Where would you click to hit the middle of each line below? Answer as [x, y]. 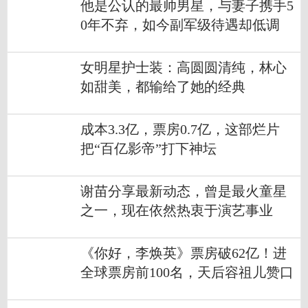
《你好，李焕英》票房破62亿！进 [184, 254]
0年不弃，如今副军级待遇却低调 [180, 25]
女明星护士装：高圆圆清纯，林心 [184, 68]
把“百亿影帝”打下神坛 [148, 149]
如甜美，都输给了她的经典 [163, 87]
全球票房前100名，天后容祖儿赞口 [187, 273]
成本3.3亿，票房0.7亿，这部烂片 [180, 130]
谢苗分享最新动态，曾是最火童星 [184, 192]
